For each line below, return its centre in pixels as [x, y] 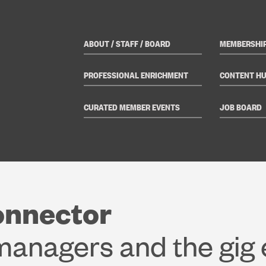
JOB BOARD [240, 107]
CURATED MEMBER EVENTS [132, 107]
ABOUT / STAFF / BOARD [127, 43]
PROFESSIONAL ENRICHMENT [136, 75]
